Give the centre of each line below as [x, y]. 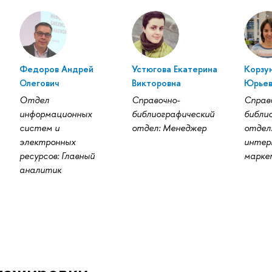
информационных [56, 114]
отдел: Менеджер [169, 128]
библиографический [173, 114]
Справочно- [155, 100]
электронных [48, 142]
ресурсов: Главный [57, 156]
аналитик [41, 170]
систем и [40, 128]
